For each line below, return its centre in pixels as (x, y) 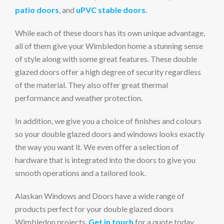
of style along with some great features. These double (106, 59)
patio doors (37, 10)
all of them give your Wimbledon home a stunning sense (109, 46)
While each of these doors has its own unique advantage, (110, 33)
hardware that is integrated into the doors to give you (105, 160)
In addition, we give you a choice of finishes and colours (108, 121)
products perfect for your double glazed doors (94, 209)
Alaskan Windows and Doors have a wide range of (100, 196)
